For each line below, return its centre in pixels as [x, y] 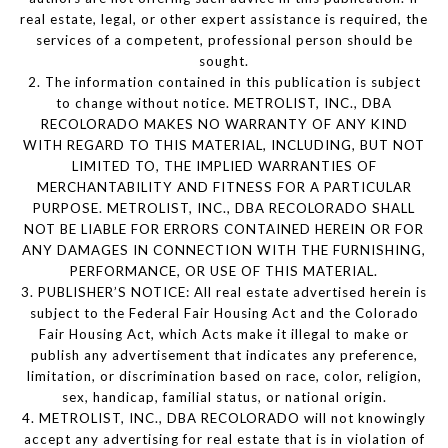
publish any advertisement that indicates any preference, [224, 355]
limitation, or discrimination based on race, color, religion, [224, 376]
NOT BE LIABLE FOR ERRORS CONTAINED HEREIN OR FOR [224, 229]
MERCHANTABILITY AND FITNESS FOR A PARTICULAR [224, 187]
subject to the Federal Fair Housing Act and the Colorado [224, 313]
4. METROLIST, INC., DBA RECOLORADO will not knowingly [224, 418]
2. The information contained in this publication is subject [224, 82]
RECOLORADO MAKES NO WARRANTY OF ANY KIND [224, 124]
